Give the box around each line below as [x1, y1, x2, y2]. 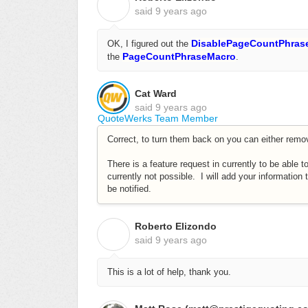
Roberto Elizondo [135, 220, 217, 232]
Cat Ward [135, 88, 177, 100]
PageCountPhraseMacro [122, 50, 236, 62]
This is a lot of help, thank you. [107, 266, 231, 277]
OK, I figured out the [107, 38, 191, 49]
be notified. [107, 184, 151, 195]
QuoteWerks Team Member [98, 113, 218, 124]
